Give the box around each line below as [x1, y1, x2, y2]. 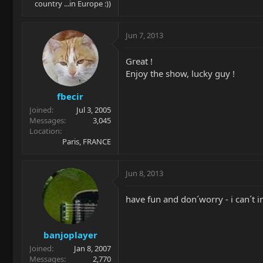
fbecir [57, 90, 83, 102]
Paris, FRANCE [62, 136, 111, 147]
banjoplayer [43, 228, 97, 241]
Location [29, 126, 60, 136]
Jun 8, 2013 [126, 168, 163, 178]
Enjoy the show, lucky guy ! [126, 67, 235, 79]
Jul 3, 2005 [76, 104, 111, 115]
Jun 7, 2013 [126, 29, 163, 41]
